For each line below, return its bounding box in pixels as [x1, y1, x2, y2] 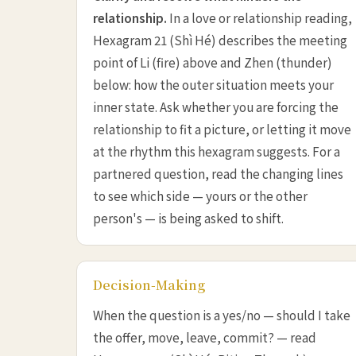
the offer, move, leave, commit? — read [93, 327, 316, 346]
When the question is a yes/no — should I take [93, 305, 350, 323]
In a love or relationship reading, [167, 8, 352, 26]
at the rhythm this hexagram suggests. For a [93, 141, 340, 160]
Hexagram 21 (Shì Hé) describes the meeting [93, 30, 347, 48]
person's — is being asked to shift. [93, 208, 284, 226]
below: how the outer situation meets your [93, 75, 334, 93]
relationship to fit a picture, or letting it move [93, 119, 351, 137]
